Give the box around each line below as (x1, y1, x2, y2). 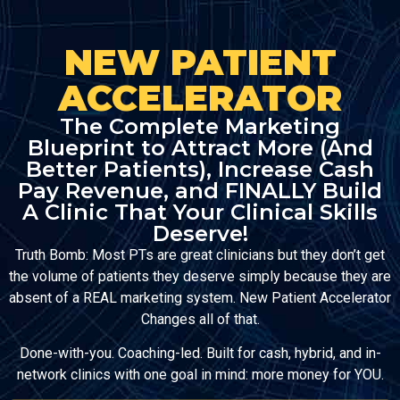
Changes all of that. (140, 311, 260, 328)
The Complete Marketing (60, 113, 340, 139)
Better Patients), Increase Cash (26, 156, 374, 182)
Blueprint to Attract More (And (27, 135, 373, 161)
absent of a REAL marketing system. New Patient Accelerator (9, 289, 391, 306)
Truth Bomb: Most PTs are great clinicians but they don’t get (15, 246, 385, 263)
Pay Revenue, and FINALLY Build (18, 178, 382, 204)
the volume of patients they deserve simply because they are (9, 268, 391, 285)
